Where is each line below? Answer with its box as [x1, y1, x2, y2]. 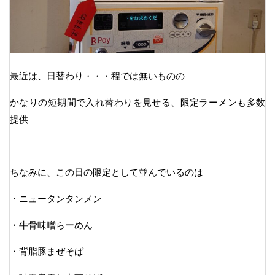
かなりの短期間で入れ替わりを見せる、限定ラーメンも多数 [10, 96, 265, 107]
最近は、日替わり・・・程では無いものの [10, 70, 185, 81]
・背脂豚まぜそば [10, 246, 83, 257]
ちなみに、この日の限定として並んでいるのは [10, 166, 203, 177]
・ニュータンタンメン [10, 193, 102, 204]
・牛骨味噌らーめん [10, 219, 93, 230]
